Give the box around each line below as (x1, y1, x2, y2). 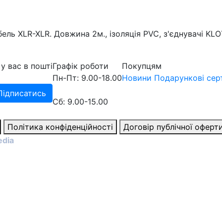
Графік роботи (53, 60, 109, 71)
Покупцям (122, 60, 162, 71)
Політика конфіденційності (7, 121, 113, 132)
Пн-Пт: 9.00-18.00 (53, 72, 122, 83)
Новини (122, 72, 152, 83)
